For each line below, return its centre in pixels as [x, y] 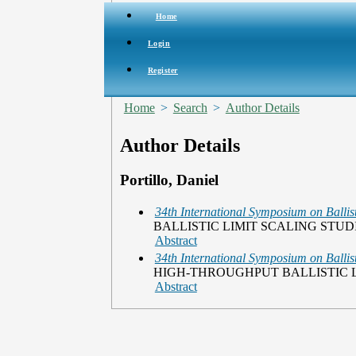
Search [190, 107]
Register [163, 70]
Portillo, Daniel [169, 180]
